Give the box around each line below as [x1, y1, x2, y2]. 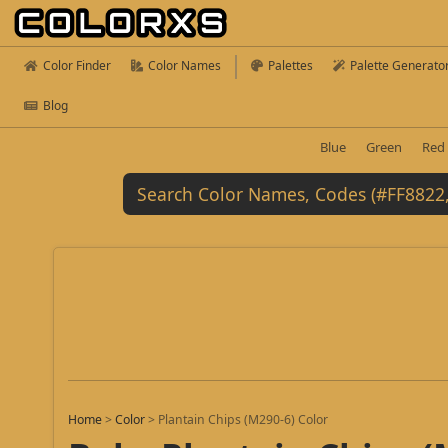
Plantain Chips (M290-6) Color [158, 411, 329, 429]
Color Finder [43, 57, 111, 74]
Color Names [148, 57, 221, 74]
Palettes [268, 57, 313, 74]
